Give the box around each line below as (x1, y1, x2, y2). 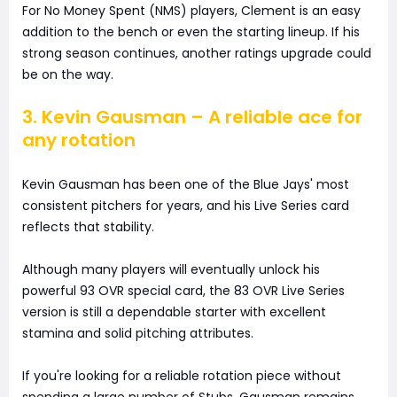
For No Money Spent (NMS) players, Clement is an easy (22, 2, 361, 20)
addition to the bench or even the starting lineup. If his (22, 23, 360, 42)
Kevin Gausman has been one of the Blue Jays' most (22, 175, 349, 194)
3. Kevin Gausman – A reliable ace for (22, 105, 362, 130)
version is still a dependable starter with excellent (22, 303, 326, 322)
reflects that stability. (22, 218, 154, 237)
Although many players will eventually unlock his (22, 261, 320, 279)
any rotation (22, 128, 136, 153)
